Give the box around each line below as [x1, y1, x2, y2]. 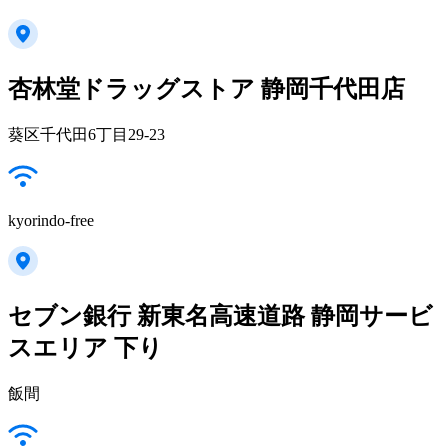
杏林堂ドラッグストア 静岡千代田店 [8, 76, 405, 103]
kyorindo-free [8, 211, 94, 229]
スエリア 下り [8, 334, 163, 361]
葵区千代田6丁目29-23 [8, 125, 165, 143]
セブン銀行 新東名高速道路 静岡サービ [8, 302, 433, 329]
